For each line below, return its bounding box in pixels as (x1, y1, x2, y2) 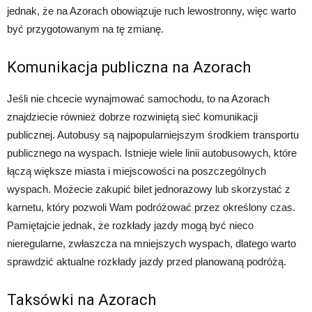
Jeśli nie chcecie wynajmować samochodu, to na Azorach (7, 93, 270, 104)
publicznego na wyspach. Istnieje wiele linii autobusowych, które (7, 147, 297, 159)
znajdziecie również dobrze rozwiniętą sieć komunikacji (7, 111, 258, 123)
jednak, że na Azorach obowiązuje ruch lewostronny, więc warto (7, 5, 296, 17)
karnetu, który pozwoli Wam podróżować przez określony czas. (7, 201, 295, 213)
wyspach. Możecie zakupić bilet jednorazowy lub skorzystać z (7, 183, 290, 195)
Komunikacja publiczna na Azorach (7, 58, 251, 76)
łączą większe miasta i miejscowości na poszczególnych (7, 165, 266, 177)
